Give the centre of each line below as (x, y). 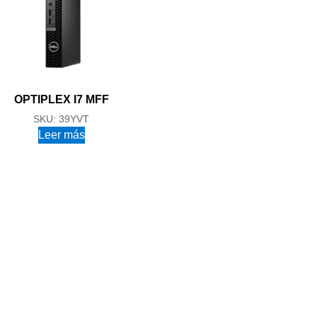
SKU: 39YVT (61, 119)
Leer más (61, 134)
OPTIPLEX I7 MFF (61, 99)
